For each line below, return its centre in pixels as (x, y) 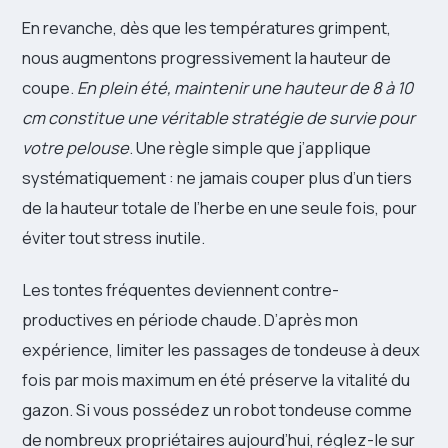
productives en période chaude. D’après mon (190, 320)
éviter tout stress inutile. (113, 238)
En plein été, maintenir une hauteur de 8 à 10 (245, 88)
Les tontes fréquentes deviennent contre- (180, 290)
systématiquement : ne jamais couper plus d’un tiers (217, 178)
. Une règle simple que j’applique (250, 148)
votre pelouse (75, 148)
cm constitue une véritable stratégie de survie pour (218, 118)
